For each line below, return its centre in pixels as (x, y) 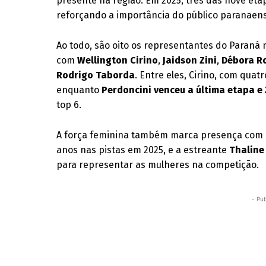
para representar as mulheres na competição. (158, 165)
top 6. (69, 105)
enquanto (79, 90)
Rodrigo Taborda (96, 75)
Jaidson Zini (190, 60)
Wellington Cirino (118, 60)
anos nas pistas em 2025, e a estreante (143, 150)
